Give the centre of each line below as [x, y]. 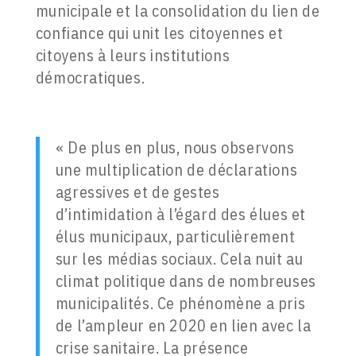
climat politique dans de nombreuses [186, 281]
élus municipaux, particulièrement [175, 237]
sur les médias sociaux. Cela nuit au [179, 259]
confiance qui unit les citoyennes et [159, 33]
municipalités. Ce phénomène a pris [180, 304]
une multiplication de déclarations [176, 170]
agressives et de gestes [137, 192]
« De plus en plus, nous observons [175, 148]
